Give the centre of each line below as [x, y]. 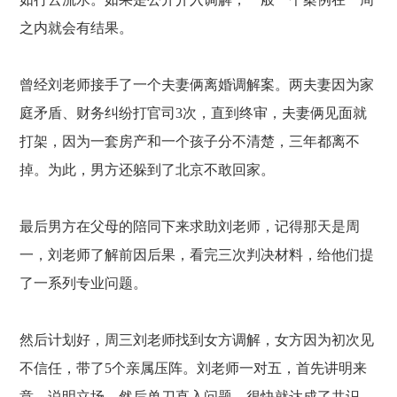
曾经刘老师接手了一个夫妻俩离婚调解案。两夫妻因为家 [197, 85]
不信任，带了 [62, 368]
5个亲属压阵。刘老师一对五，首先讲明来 [236, 368]
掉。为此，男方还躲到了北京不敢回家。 [148, 170]
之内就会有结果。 [77, 28]
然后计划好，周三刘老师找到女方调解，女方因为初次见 [197, 340]
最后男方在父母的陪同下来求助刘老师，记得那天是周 [190, 226]
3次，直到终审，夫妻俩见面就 [272, 113]
